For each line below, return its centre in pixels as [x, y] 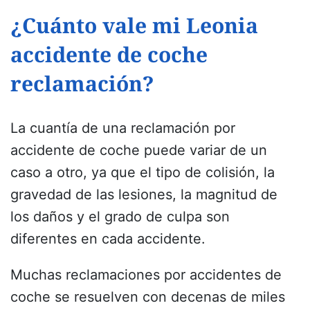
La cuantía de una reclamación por [123, 128]
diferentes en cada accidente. [110, 239]
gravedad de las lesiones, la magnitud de [144, 195]
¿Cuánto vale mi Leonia [134, 26]
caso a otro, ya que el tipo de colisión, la [143, 173]
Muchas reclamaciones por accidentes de [146, 275]
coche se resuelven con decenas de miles [148, 297]
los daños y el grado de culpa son [120, 217]
